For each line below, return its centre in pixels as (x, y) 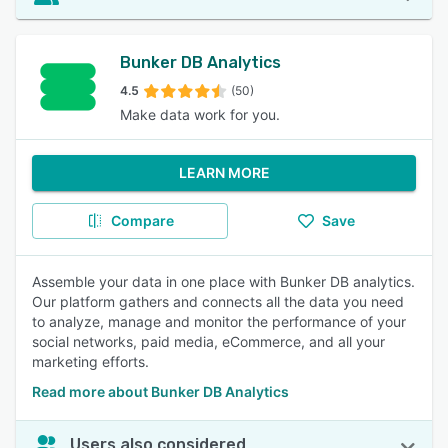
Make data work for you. (200, 114)
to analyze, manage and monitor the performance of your (219, 321)
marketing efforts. (90, 361)
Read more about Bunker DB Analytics (160, 391)
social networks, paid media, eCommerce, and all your (208, 341)
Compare (142, 220)
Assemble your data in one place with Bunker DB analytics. (223, 281)
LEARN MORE (224, 172)
